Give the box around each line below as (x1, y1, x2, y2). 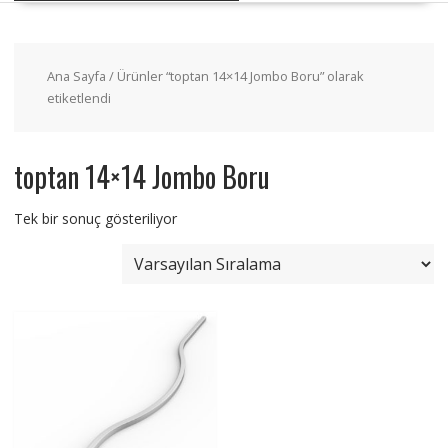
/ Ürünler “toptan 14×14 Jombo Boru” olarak (105, 67, 364, 86)
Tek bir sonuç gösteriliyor (13, 209, 177, 229)
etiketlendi (46, 89, 111, 108)
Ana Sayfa (46, 67, 106, 86)
